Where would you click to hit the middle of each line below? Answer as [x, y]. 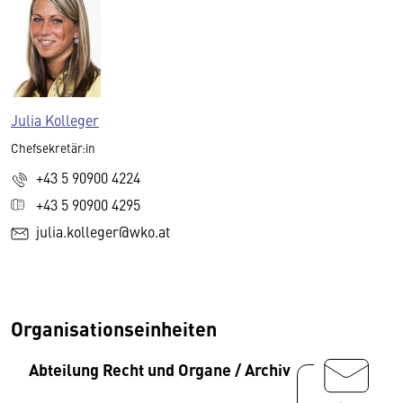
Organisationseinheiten [114, 328]
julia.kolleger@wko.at [103, 232]
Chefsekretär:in [53, 148]
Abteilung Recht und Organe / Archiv [160, 369]
